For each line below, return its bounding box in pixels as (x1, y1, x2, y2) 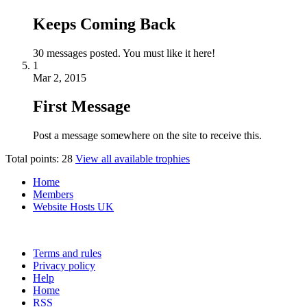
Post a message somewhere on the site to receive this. (33, 130, 262, 142)
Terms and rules (33, 247, 101, 260)
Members (33, 188, 73, 201)
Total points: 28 (5, 153, 73, 165)
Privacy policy (33, 260, 95, 272)
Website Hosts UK (33, 201, 114, 213)
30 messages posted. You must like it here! (33, 47, 215, 59)
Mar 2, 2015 (33, 71, 86, 84)
